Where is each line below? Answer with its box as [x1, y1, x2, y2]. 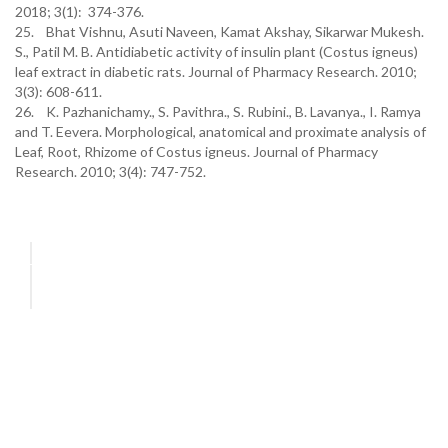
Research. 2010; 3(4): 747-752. [15, 163, 206, 180]
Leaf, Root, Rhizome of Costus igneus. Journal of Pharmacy [15, 143, 378, 160]
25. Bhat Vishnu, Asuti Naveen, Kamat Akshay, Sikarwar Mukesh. [15, 23, 424, 40]
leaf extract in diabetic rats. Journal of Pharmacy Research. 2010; [15, 63, 417, 80]
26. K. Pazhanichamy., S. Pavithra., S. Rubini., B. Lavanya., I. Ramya [15, 103, 421, 120]
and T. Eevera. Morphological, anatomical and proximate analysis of [15, 123, 426, 140]
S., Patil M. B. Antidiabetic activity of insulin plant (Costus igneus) [15, 43, 418, 60]
